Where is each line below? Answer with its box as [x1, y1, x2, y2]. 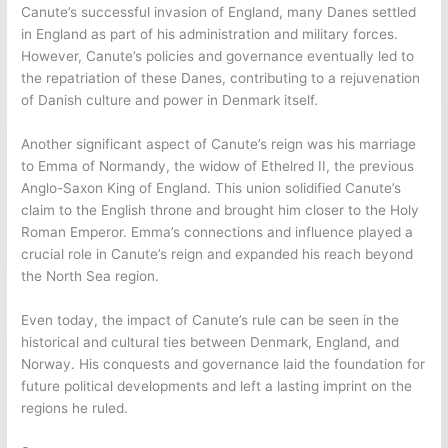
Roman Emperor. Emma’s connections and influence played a [21, 224, 414, 241]
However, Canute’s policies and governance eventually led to [21, 48, 415, 65]
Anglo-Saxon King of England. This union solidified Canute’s [21, 180, 402, 197]
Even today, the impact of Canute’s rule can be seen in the [21, 311, 400, 328]
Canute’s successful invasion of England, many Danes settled [21, 4, 417, 21]
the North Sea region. [21, 268, 160, 285]
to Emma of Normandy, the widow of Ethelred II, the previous [21, 158, 415, 175]
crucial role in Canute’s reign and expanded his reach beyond [21, 246, 414, 263]
